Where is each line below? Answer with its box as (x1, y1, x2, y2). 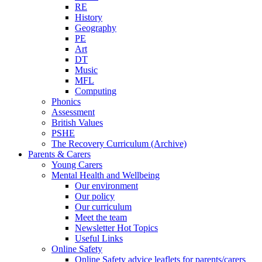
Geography (75, 23, 116, 33)
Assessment (51, 107, 95, 118)
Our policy (75, 191, 115, 202)
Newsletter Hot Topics (75, 223, 158, 233)
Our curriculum (75, 202, 132, 212)
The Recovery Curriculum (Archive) (51, 139, 187, 149)
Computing (75, 86, 116, 96)
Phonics (51, 96, 81, 107)
